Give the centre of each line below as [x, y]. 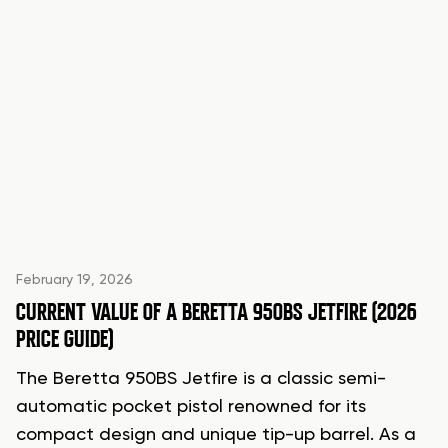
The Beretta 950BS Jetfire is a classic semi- [201, 379]
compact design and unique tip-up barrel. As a [216, 435]
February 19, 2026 [74, 280]
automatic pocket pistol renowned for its [191, 407]
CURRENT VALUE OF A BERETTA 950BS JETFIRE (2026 [216, 312]
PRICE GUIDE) [64, 339]
